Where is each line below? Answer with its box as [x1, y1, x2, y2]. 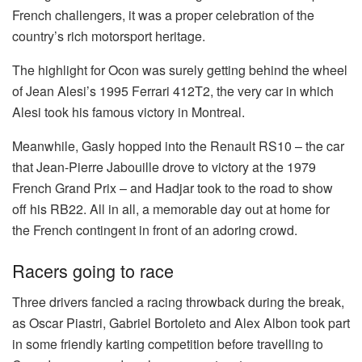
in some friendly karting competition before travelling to [12, 334, 323, 353]
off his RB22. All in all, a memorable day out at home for [12, 200, 330, 219]
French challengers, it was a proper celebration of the [12, 6, 314, 25]
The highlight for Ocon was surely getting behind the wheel [12, 61, 347, 80]
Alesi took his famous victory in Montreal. [12, 103, 245, 122]
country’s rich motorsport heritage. [12, 27, 205, 46]
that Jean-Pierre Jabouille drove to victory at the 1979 [12, 158, 316, 177]
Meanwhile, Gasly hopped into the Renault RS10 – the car [12, 137, 344, 156]
